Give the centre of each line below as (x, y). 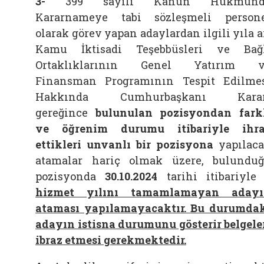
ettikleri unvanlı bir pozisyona (124, 144)
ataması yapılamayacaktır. (111, 208)
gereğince (62, 113)
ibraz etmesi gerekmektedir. (111, 240)
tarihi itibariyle (211, 176)
